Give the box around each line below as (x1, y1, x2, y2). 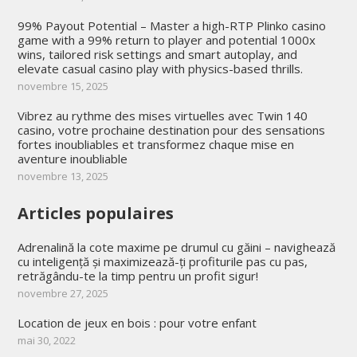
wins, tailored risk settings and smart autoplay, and (17, 45, 297, 62)
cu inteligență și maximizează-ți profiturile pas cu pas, (17, 253, 308, 269)
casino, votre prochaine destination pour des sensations (17, 121, 325, 138)
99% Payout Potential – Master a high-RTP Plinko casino (17, 17, 326, 33)
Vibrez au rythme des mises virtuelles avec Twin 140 (17, 107, 308, 124)
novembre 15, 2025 (17, 78, 108, 93)
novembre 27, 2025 (17, 285, 108, 300)
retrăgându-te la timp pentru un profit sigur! (17, 267, 258, 284)
